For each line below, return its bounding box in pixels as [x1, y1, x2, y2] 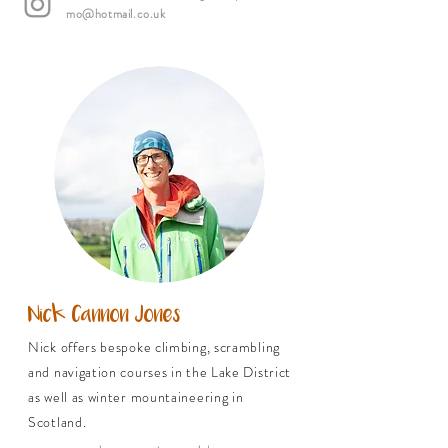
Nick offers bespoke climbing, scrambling [28, 337, 280, 357]
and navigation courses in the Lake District [28, 362, 292, 382]
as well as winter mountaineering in [28, 387, 244, 407]
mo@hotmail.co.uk [66, 5, 166, 23]
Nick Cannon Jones [28, 302, 181, 329]
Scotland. [28, 412, 87, 432]
